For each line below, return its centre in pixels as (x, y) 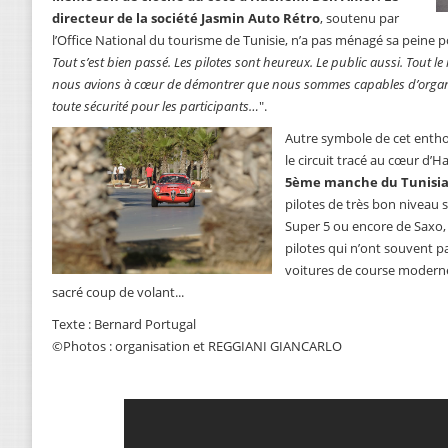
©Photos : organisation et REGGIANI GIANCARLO (197, 346)
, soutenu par (359, 18)
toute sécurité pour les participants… (155, 106)
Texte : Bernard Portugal (124, 324)
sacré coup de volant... (118, 292)
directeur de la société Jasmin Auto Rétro (186, 18)
